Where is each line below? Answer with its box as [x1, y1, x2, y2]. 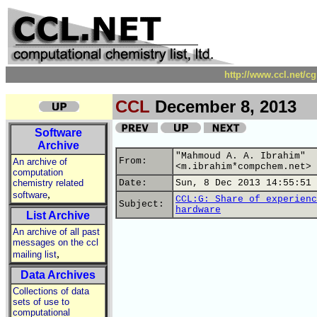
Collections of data [13, 286, 89, 296]
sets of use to [13, 296, 69, 307]
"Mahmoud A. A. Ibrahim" [175, 151, 306, 161]
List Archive [26, 209, 90, 221]
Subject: [119, 199, 170, 209]
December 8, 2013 [150, 97, 296, 116]
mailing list [13, 249, 57, 260]
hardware [175, 204, 221, 215]
